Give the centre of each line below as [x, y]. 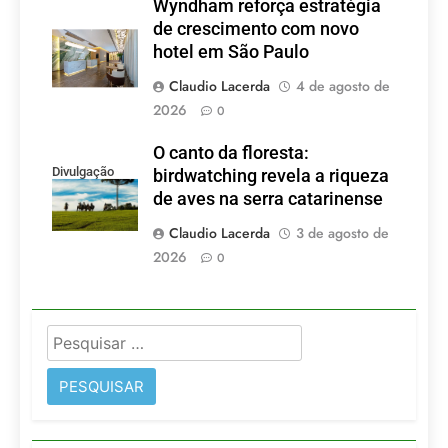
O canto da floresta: [231, 152]
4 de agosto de [343, 85]
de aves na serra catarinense [268, 198]
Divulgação [83, 171]
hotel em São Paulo [231, 51]
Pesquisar [87, 337]
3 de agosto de [342, 232]
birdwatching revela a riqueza [271, 175]
